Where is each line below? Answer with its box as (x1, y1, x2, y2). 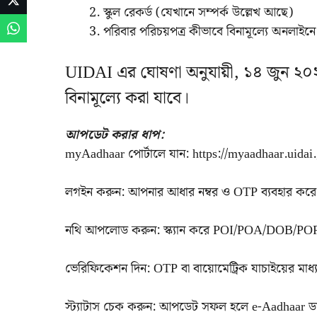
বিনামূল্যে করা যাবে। (65, 84, 189, 112)
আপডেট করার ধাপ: (65, 124, 164, 145)
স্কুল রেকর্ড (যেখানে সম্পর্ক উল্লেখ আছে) (103, 1, 293, 23)
